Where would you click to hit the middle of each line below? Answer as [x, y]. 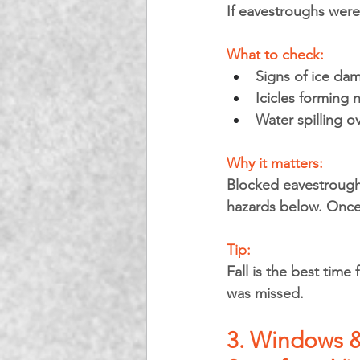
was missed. [265, 293]
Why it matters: [277, 163]
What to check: [275, 55]
